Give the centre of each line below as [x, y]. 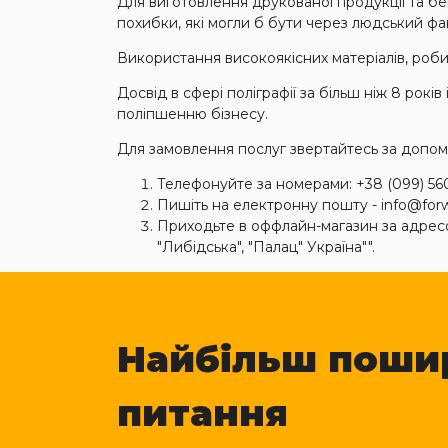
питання [202, 412]
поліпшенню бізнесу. [192, 113]
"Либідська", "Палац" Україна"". [266, 246]
